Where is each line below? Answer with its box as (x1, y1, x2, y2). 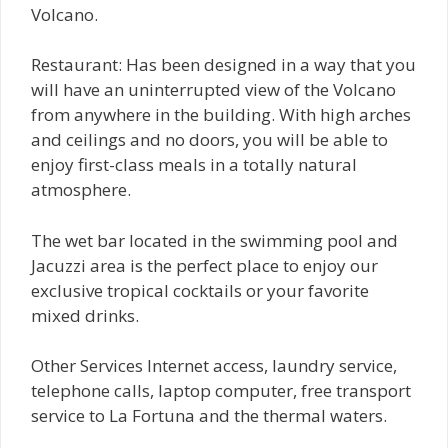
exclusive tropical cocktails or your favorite (31, 278, 369, 302)
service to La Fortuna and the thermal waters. (31, 404, 387, 428)
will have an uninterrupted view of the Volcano (31, 78, 396, 102)
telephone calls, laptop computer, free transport (31, 379, 411, 403)
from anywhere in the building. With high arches (31, 103, 411, 127)
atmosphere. (31, 178, 131, 202)
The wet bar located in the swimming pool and (31, 228, 398, 252)
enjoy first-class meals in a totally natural (31, 153, 357, 177)
